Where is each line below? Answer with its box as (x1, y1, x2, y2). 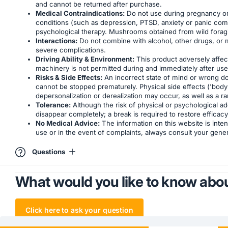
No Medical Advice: (36, 119, 100, 127)
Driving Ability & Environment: (36, 54, 134, 63)
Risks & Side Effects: (36, 73, 102, 81)
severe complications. (36, 45, 106, 54)
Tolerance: (36, 100, 71, 109)
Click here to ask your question (25, 206, 133, 215)
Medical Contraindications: (36, 9, 125, 17)
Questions (32, 147, 65, 156)
